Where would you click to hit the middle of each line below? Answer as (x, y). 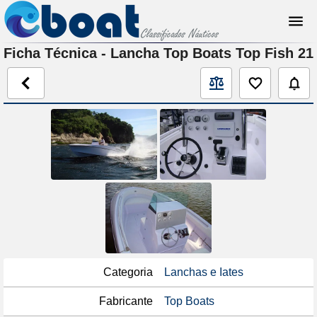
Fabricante (126, 301)
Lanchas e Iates (204, 272)
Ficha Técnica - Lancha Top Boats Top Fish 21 (158, 53)
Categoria (128, 272)
